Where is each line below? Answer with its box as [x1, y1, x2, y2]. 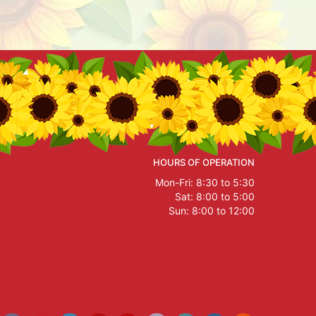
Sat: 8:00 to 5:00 [175, 190, 255, 202]
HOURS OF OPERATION [153, 157, 255, 168]
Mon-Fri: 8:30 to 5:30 [155, 176, 255, 188]
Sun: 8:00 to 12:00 [169, 205, 255, 217]
